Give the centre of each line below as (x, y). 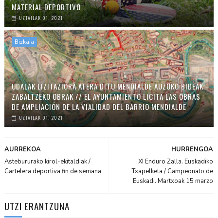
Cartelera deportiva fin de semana (53, 171)
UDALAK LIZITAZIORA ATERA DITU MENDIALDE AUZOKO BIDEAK (107, 86)
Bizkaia (24, 42)
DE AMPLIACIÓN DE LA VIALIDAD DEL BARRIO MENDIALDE (99, 106)
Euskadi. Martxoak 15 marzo (173, 181)
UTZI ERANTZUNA (37, 206)
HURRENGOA (192, 149)
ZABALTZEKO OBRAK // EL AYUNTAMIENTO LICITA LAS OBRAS (106, 96)
